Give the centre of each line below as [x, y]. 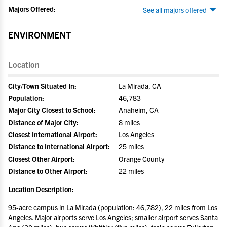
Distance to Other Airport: [48, 171]
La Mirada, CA [140, 86]
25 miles [131, 146]
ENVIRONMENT [40, 35]
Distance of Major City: [43, 122]
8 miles [129, 122]
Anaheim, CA [139, 110]
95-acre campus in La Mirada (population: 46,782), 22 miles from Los [113, 207]
